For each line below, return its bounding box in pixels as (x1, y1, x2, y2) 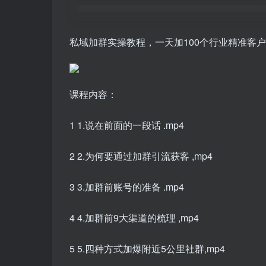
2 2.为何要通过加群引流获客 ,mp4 (69, 149, 213, 163)
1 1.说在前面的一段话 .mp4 (69, 118, 184, 132)
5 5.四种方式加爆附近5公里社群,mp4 (69, 242, 225, 256)
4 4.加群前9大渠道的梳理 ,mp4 (69, 211, 199, 225)
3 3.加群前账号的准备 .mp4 (69, 180, 184, 194)
